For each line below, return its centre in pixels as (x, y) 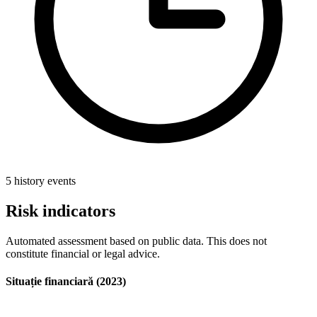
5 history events (41, 181)
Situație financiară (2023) (66, 282)
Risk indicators (60, 211)
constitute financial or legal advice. (83, 254)
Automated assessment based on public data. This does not (136, 241)
